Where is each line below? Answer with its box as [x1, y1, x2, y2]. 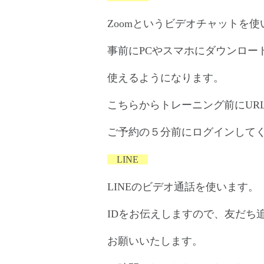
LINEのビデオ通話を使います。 [107, 180, 259, 193]
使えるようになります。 [107, 71, 224, 84]
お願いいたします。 [107, 235, 203, 247]
